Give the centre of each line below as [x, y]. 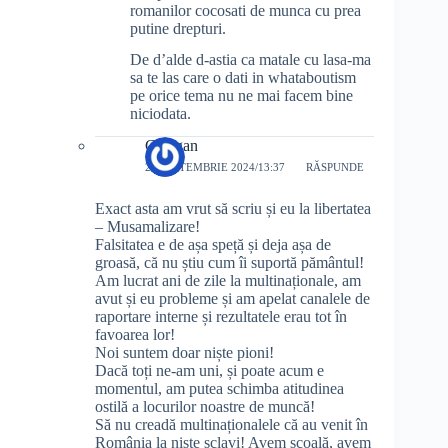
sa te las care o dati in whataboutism [243, 78]
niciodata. [160, 114]
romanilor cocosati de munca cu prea [245, 11]
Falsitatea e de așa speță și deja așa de [213, 244]
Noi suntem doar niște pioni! [184, 352]
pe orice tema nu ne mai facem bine [241, 96]
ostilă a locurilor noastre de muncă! [205, 406]
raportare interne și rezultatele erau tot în [221, 316]
